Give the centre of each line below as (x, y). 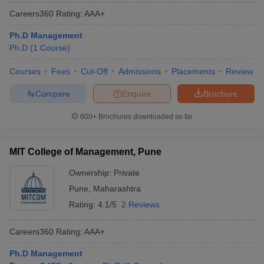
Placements (193, 71)
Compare (52, 93)
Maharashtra (117, 189)
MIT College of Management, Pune (85, 152)
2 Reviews (141, 204)
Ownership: (91, 173)
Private (127, 173)
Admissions (140, 71)
